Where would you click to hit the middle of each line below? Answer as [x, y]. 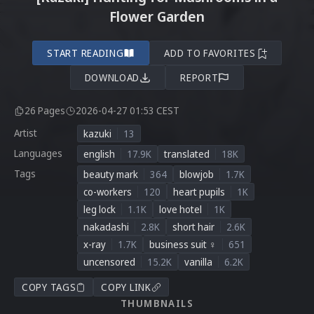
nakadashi [106, 227]
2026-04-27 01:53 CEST [128, 110]
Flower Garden [157, 16]
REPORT [199, 77]
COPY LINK [126, 287]
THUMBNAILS [157, 303]
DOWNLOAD [112, 77]
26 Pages [45, 110]
